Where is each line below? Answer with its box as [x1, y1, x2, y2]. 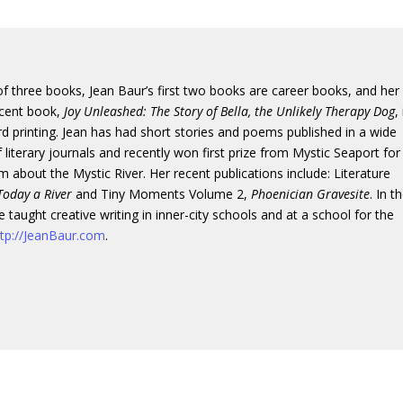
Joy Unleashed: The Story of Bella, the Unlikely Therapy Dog [64, 102, 396, 120]
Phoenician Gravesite [251, 184, 371, 202]
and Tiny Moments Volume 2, [72, 184, 252, 202]
